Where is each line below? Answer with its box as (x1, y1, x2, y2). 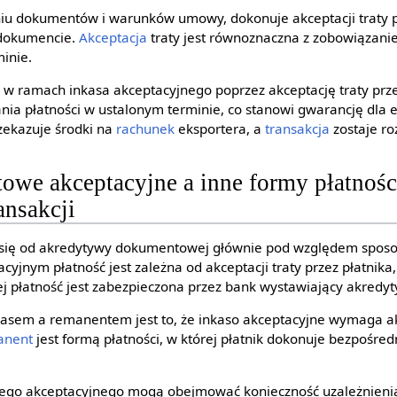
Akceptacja (79, 28, 148, 47)
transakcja (265, 120, 331, 138)
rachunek (116, 120, 175, 138)
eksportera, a (175, 120, 266, 138)
